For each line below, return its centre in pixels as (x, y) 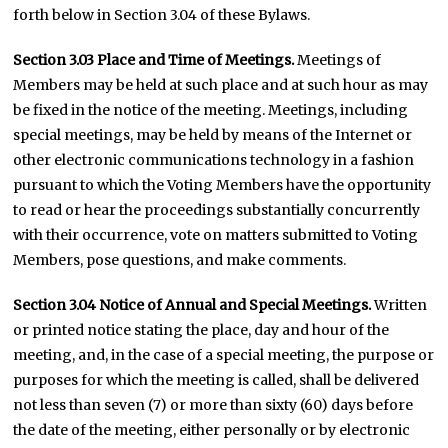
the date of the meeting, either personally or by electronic (212, 430)
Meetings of (338, 60)
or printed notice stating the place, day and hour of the (201, 330)
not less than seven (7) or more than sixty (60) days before (213, 405)
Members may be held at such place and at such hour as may (221, 85)
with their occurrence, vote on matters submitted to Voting (216, 235)
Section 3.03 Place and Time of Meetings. (154, 60)
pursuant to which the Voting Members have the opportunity (222, 185)
